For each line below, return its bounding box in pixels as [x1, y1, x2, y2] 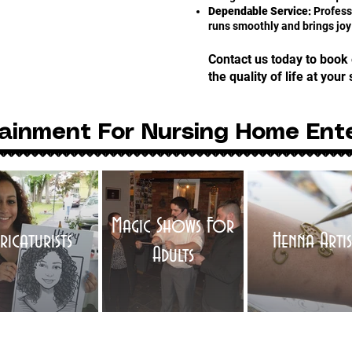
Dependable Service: [208, 5, 311, 17]
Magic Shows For [112, 214, 234, 238]
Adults [152, 244, 194, 267]
